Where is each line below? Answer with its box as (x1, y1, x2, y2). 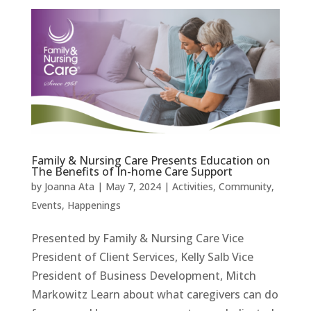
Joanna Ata (44, 179, 94, 193)
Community (218, 179, 271, 193)
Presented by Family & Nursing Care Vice (31, 230, 244, 246)
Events (31, 198, 62, 212)
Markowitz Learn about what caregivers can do (31, 286, 278, 302)
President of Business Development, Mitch (31, 267, 256, 283)
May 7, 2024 (105, 179, 161, 193)
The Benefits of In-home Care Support (31, 163, 233, 179)
